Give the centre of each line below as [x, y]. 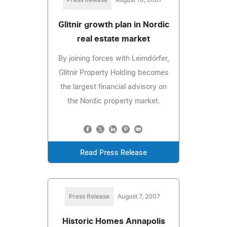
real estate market [113, 39]
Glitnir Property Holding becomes [113, 73]
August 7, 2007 [139, 196]
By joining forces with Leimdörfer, [113, 59]
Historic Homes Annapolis [113, 221]
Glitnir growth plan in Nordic [113, 25]
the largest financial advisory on [113, 87]
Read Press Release [113, 153]
